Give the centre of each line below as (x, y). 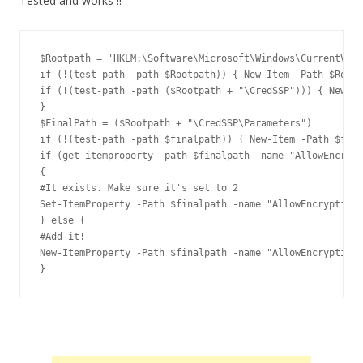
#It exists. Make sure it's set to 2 (139, 188)
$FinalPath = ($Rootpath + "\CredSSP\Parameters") (176, 123)
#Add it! (62, 237)
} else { (62, 220)
